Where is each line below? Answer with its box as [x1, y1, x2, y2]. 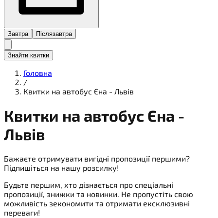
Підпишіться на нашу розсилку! [4, 163, 119, 172]
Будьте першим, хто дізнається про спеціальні [4, 180, 173, 189]
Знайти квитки [8, 51, 49, 59]
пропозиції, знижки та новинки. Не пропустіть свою [4, 189, 193, 199]
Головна [23, 68, 52, 77]
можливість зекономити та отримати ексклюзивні [4, 198, 190, 208]
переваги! [4, 207, 40, 217]
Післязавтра [36, 30, 72, 37]
